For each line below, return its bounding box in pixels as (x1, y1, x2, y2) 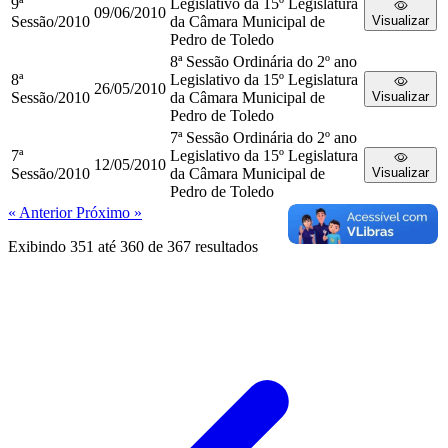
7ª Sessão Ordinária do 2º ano (170, 129, 357, 146)
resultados (191, 238, 258, 255)
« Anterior (8, 204, 76, 221)
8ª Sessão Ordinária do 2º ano (170, 53, 357, 70)
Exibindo (8, 238, 70, 255)
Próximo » (76, 204, 142, 221)
